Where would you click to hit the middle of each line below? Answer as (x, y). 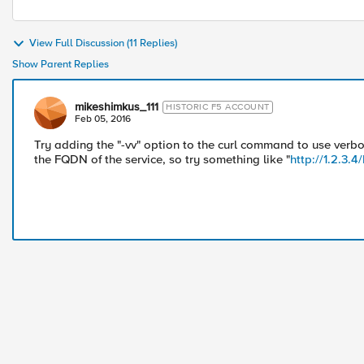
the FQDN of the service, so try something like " (162, 159)
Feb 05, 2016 (103, 119)
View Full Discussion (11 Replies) (103, 43)
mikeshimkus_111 (117, 107)
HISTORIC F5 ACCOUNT (218, 107)
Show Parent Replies (61, 64)
